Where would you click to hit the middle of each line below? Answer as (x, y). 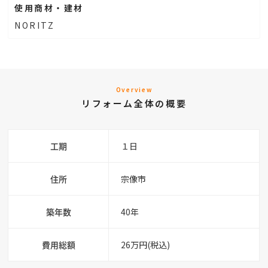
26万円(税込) (146, 244)
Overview (134, 89)
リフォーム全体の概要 (134, 103)
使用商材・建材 (49, 7)
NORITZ (35, 25)
